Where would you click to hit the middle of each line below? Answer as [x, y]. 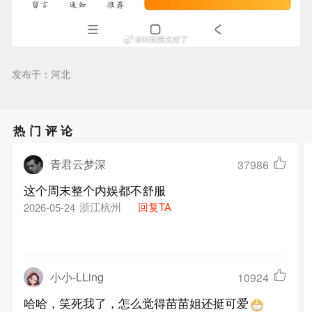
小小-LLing [77, 277]
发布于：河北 [41, 74]
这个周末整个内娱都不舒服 [95, 190]
